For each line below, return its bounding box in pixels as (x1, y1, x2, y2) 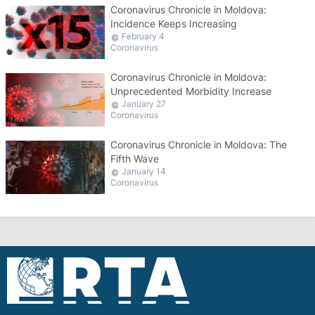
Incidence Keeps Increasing (110, 18, 238, 30)
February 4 (122, 31, 165, 41)
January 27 (122, 98, 167, 109)
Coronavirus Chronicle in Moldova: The (110, 139, 288, 150)
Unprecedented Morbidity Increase (110, 85, 272, 97)
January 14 (122, 166, 167, 176)
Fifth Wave (110, 153, 160, 165)
